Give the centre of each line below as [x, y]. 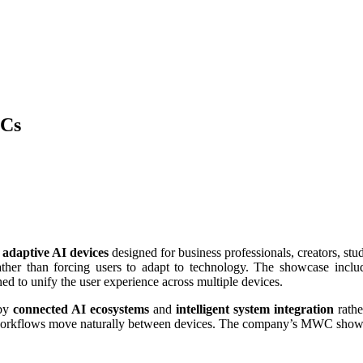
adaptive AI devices [56, 252]
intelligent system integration [255, 309]
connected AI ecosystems [81, 309]
